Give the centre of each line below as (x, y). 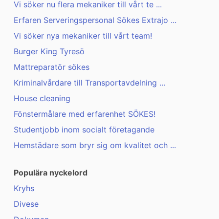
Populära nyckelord (51, 173)
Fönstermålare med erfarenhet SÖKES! (85, 114)
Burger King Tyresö (49, 52)
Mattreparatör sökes (52, 67)
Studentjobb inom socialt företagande (84, 130)
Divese (26, 204)
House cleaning (42, 99)
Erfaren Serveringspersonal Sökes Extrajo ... (95, 20)
